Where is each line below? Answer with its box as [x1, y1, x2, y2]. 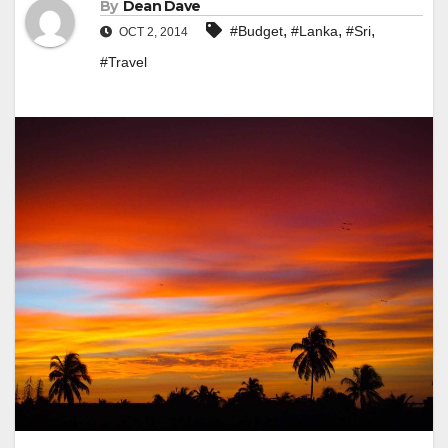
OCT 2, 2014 [116, 25, 188, 40]
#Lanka [291, 23, 338, 40]
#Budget [230, 23, 283, 40]
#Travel [100, 54, 147, 71]
